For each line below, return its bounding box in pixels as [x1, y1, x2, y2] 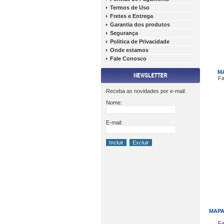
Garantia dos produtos [110, 21, 170, 27]
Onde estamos [110, 47, 148, 53]
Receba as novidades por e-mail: [106, 88, 186, 94]
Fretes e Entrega [110, 13, 153, 19]
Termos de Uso [110, 4, 149, 10]
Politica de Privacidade [110, 38, 169, 44]
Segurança [110, 30, 138, 36]
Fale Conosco [110, 55, 146, 61]
